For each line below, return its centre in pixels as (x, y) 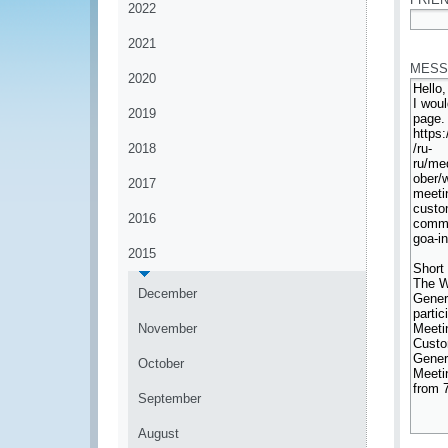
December (167, 293)
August (158, 433)
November (167, 328)
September (169, 398)
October (161, 363)
